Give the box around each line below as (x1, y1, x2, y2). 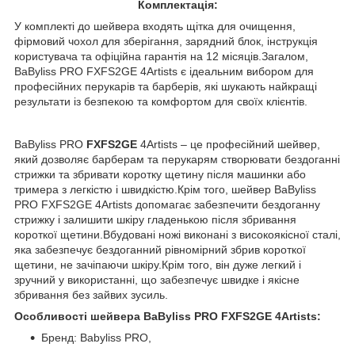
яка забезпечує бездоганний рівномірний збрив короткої (14, 242, 306, 256)
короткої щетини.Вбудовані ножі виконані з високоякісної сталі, (14, 227, 341, 241)
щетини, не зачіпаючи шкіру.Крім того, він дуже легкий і (14, 258, 301, 271)
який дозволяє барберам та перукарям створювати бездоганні (14, 152, 340, 166)
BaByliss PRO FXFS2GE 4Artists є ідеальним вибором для (14, 64, 314, 78)
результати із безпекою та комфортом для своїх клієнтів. (14, 94, 307, 108)
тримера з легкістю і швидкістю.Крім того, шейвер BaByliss (14, 182, 316, 196)
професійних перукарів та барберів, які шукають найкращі (14, 79, 317, 93)
